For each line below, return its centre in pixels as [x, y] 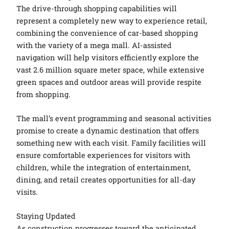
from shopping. [44, 94]
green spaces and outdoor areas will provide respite [109, 82]
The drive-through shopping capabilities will [97, 8]
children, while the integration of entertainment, [104, 168]
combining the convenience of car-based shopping [107, 33]
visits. [27, 192]
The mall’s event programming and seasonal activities [114, 119]
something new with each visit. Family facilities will [111, 143]
